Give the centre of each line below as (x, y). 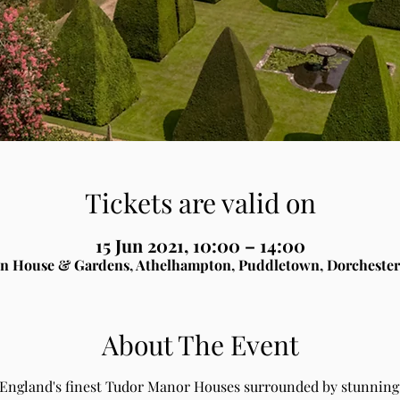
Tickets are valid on (200, 203)
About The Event (200, 345)
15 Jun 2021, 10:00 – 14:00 (200, 246)
